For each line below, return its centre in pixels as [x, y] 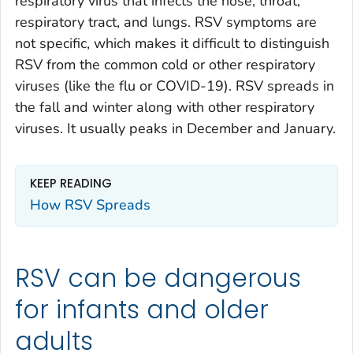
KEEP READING [71, 184]
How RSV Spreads [90, 204]
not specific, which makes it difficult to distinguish [172, 44]
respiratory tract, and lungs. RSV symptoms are [166, 22]
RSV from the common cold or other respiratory [165, 65]
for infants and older [142, 310]
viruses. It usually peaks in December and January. [175, 129]
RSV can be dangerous [158, 279]
